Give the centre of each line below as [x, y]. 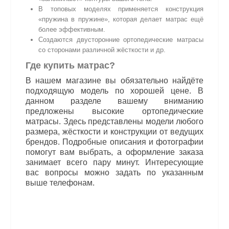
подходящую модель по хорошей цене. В [114, 91]
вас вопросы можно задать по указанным [114, 173]
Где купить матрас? [70, 65]
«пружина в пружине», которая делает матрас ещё [121, 19]
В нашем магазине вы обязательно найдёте [114, 81]
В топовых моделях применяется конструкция [121, 9]
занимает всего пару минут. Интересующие [114, 162]
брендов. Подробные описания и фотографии [114, 142]
